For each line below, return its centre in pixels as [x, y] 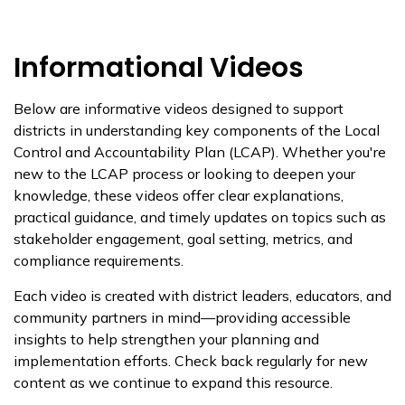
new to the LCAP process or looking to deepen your [184, 174]
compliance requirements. [99, 260]
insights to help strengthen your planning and [166, 339]
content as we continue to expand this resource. [175, 382]
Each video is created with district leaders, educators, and [202, 296]
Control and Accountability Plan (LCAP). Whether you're [200, 152]
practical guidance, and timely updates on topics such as [200, 217]
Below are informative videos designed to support [179, 108]
